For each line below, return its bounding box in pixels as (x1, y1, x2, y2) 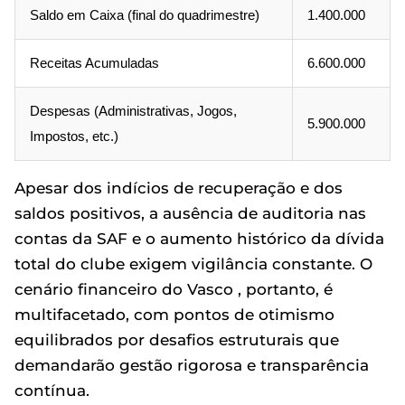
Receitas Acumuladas (30, 55, 159, 71)
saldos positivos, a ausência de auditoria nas (14, 204, 366, 222)
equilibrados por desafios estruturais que (14, 331, 339, 349)
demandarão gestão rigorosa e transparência (14, 356, 369, 374)
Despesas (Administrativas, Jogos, (30, 103, 237, 118)
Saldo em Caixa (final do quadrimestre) (30, 7, 259, 23)
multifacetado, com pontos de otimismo (14, 306, 334, 324)
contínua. (14, 381, 89, 400)
